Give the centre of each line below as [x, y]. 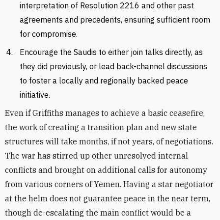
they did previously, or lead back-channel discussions [113, 66]
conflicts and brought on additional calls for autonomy [106, 170]
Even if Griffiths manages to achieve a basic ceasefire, [105, 113]
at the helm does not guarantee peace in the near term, [108, 198]
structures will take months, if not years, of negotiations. [109, 141]
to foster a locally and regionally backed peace [104, 81]
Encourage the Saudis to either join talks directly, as [111, 52]
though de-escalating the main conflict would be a [98, 213]
